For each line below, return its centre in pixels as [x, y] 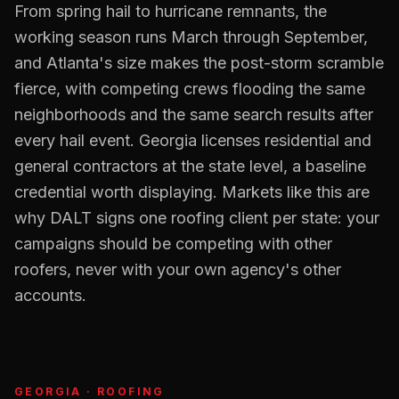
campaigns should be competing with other [173, 244]
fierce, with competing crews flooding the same [190, 89]
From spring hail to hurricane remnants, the [171, 11]
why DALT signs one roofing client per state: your [197, 218]
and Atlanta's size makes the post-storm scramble [199, 63]
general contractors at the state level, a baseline [190, 166]
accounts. [50, 295]
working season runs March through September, [191, 37]
